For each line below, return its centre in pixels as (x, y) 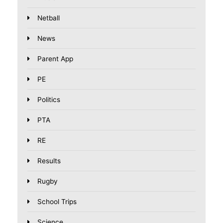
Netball (49, 18)
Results (49, 161)
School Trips (57, 202)
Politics (49, 100)
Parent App (55, 59)
